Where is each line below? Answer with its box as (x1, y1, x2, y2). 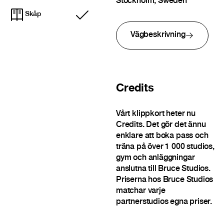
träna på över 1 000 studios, (115, 143, 214, 152)
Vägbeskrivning (130, 30, 185, 39)
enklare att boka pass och (115, 132, 208, 141)
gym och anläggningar (115, 154, 195, 163)
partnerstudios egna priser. (115, 198, 212, 207)
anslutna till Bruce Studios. (115, 165, 210, 174)
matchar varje (115, 187, 165, 196)
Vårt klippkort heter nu (115, 110, 195, 119)
